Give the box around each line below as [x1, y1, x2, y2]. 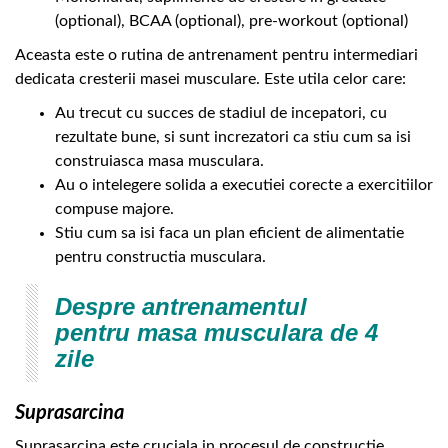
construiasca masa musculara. [55, 153, 264, 170]
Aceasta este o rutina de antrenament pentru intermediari [15, 47, 418, 64]
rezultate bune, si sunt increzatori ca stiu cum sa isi [55, 129, 411, 146]
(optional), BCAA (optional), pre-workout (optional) [55, 13, 408, 30]
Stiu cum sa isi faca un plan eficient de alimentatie [55, 225, 404, 242]
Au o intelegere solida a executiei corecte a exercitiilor [55, 177, 433, 194]
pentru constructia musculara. [55, 249, 266, 266]
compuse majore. [55, 201, 174, 218]
